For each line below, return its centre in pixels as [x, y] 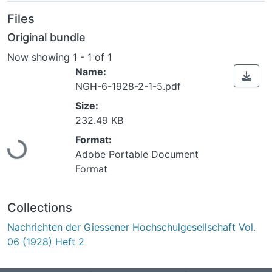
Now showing [40, 57]
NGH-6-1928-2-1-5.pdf [128, 86]
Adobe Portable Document [137, 154]
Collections [40, 207]
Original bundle [46, 37]
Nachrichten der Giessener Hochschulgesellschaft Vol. [131, 227]
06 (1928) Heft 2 [46, 241]
